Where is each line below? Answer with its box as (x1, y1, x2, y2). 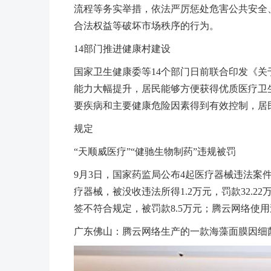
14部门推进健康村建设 (74, 44, 171, 53)
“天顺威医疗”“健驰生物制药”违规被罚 (74, 146, 236, 156)
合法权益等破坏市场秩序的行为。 (74, 21, 219, 30)
